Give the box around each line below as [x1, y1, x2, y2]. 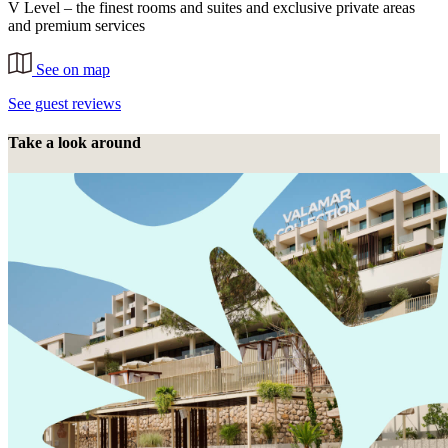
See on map [36, 60, 110, 78]
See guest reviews [8, 94, 121, 112]
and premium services [8, 16, 145, 34]
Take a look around [8, 133, 141, 151]
